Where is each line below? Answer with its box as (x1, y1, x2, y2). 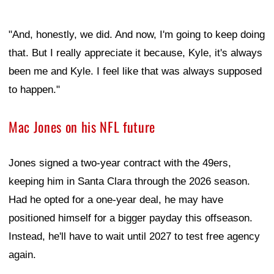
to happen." (9, 84, 60, 96)
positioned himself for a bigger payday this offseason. (9, 212, 253, 224)
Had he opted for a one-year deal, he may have (9, 194, 223, 206)
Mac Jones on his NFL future (9, 117, 155, 137)
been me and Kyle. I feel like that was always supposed (9, 65, 262, 78)
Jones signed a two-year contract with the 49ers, (9, 157, 231, 169)
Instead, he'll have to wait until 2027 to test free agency (9, 231, 260, 243)
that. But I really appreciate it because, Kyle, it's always (9, 47, 262, 59)
